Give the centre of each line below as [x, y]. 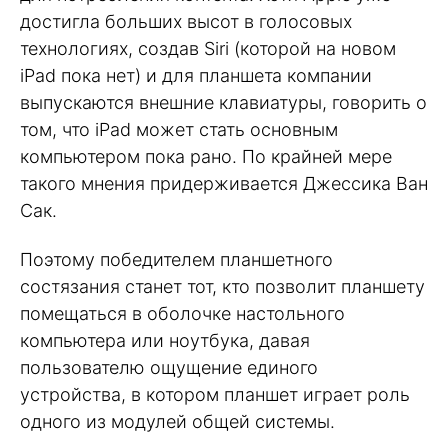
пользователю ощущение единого [169, 367]
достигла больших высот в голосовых [186, 22]
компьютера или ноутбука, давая [165, 340]
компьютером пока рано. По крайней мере [206, 157]
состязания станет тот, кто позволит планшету [222, 286]
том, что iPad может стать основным [179, 130]
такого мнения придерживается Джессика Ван [224, 184]
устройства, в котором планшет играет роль [215, 394]
